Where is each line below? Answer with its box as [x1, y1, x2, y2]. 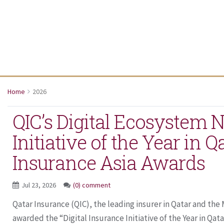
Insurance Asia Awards [12, 150, 205, 175]
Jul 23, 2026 [21, 180, 57, 189]
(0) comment [73, 180, 110, 189]
